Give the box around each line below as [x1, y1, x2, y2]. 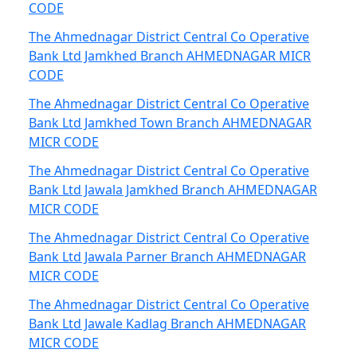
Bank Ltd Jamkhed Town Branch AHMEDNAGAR [29, 114, 312, 131]
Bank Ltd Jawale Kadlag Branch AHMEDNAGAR [29, 315, 306, 332]
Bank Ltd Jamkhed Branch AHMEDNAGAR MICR [29, 47, 311, 65]
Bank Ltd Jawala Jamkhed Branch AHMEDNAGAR [29, 181, 317, 198]
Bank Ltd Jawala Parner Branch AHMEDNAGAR [29, 248, 306, 265]
